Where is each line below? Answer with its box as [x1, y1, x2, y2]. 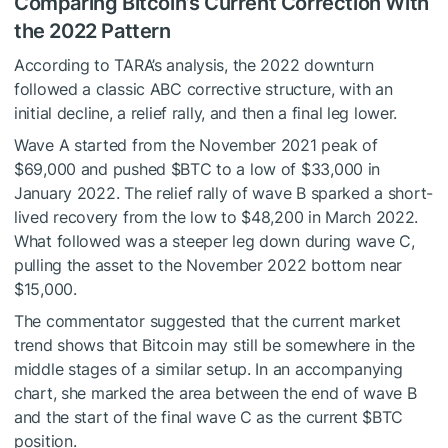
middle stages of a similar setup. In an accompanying [14, 358, 403, 379]
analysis [166, 54, 225, 75]
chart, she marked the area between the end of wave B [14, 382, 417, 403]
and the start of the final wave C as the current [14, 406, 363, 427]
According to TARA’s [14, 54, 167, 75]
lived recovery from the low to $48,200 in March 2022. [14, 206, 419, 227]
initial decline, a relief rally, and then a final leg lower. [14, 102, 398, 123]
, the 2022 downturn [224, 54, 374, 75]
